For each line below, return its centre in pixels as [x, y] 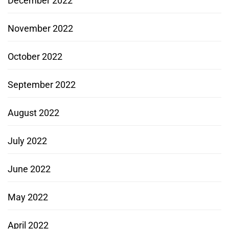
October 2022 [35, 56]
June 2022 [29, 169]
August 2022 [33, 112]
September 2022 [42, 84]
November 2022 [40, 28]
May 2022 [28, 197]
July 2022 [27, 141]
